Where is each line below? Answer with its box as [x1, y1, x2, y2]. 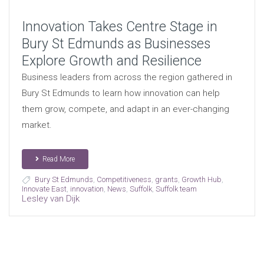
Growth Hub [181, 174, 222, 184]
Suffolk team [155, 184, 197, 193]
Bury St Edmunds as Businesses [21, 35, 210, 52]
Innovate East [21, 184, 67, 193]
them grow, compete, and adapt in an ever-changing [21, 103, 229, 114]
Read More [42, 154, 75, 163]
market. [21, 119, 52, 130]
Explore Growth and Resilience [21, 52, 202, 69]
